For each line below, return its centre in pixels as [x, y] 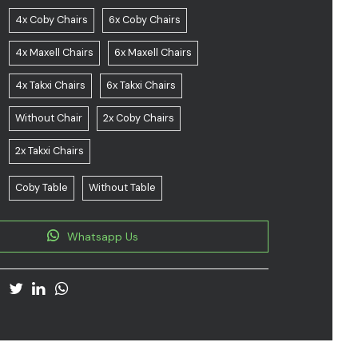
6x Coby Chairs [145, 20]
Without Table [123, 187]
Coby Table [42, 187]
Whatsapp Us [103, 237]
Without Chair [49, 118]
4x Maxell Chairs [55, 52]
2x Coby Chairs [139, 118]
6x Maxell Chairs [153, 52]
